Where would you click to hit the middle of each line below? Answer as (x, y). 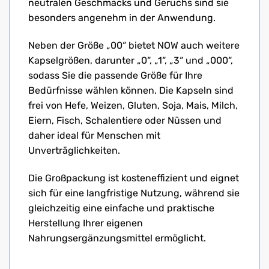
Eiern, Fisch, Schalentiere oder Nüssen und (125, 121)
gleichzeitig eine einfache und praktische (121, 208)
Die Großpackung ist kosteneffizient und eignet (134, 178)
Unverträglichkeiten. (74, 151)
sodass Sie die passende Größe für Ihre (115, 76)
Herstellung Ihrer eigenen (86, 223)
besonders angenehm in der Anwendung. (122, 18)
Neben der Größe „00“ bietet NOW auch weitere (134, 46)
